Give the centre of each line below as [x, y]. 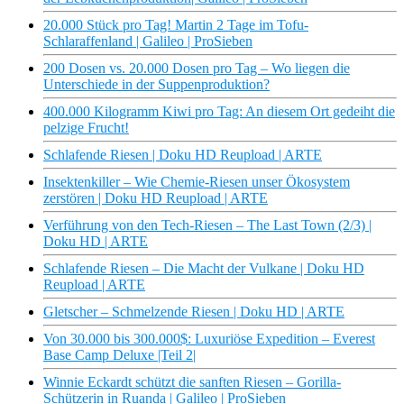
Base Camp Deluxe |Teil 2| [119, 355]
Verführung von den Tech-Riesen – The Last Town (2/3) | [207, 225]
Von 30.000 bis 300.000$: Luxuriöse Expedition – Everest [209, 339]
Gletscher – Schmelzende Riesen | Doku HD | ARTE [194, 312]
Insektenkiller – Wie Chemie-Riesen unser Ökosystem [197, 182]
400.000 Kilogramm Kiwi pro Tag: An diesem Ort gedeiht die [219, 112]
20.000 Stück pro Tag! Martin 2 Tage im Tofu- [176, 25]
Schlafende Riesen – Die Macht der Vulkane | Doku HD [204, 269]
